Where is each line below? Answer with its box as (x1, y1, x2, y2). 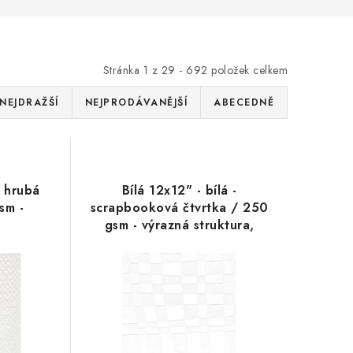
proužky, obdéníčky (117, 233, 241, 252)
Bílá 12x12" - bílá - (121, 181, 237, 200)
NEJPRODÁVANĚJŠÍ (84, 95, 188, 110)
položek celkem (207, 62, 288, 79)
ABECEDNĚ (214, 95, 274, 110)
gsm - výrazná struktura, (104, 216, 255, 235)
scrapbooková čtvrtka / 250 (90, 199, 269, 217)
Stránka (102, 62, 143, 79)
